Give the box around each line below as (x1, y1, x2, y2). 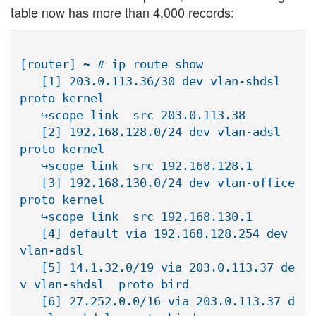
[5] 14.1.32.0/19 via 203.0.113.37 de (20, 260, 41, 275)
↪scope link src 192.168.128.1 (20, 159, 41, 174)
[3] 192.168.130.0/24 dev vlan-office (20, 176, 41, 190)
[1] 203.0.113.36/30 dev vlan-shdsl (20, 74, 41, 89)
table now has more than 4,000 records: (11, 2, 234, 21)
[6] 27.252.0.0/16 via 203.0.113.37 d (20, 294, 41, 309)
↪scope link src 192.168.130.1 (20, 209, 41, 224)
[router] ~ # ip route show (20, 57, 203, 72)
